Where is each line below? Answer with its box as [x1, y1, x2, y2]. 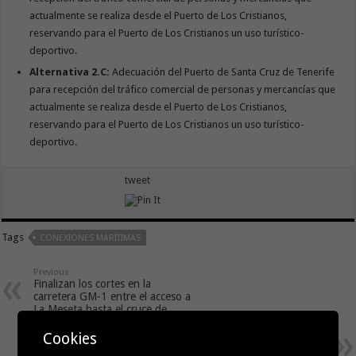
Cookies [43, 329, 98, 348]
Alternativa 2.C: [29, 65, 110, 78]
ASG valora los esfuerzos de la [175, 338, 323, 351]
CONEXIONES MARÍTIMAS [40, 232, 141, 243]
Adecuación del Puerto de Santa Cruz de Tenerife [110, 65, 335, 78]
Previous [33, 266, 70, 277]
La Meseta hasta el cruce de [33, 302, 168, 315]
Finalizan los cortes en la [33, 277, 152, 290]
